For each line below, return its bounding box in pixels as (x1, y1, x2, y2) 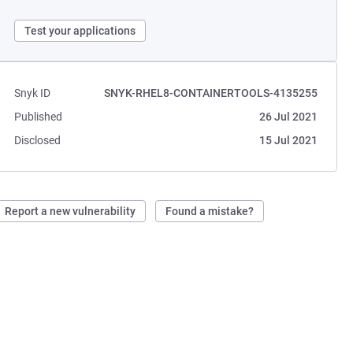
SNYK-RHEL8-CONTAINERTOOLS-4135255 (103, 87, 318, 99)
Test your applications (24, 24, 136, 37)
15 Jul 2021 (258, 134, 318, 147)
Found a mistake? (165, 205, 255, 217)
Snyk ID (14, 87, 51, 99)
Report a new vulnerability (5, 205, 136, 217)
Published (14, 110, 63, 123)
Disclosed (14, 134, 61, 147)
